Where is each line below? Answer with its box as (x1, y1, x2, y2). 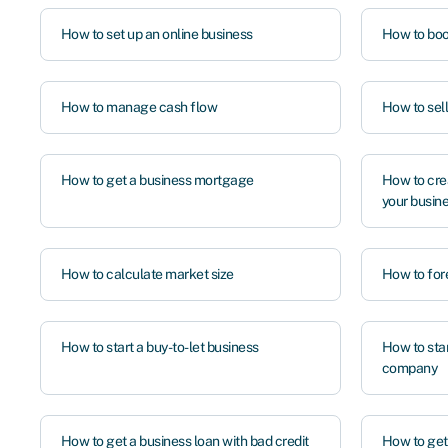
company (381, 360, 438, 376)
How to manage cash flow (60, 99, 217, 115)
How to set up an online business (60, 26, 253, 42)
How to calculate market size (60, 266, 234, 282)
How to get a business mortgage (60, 172, 254, 188)
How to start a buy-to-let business (60, 339, 259, 355)
